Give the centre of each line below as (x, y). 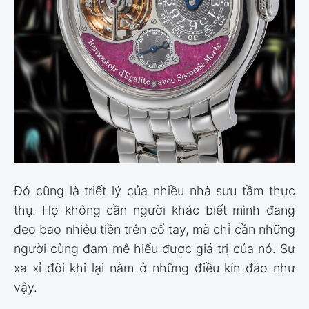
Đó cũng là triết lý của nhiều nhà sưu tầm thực (154, 191)
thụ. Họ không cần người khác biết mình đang (154, 210)
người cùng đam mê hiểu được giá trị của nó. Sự (154, 249)
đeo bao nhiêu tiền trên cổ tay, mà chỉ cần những (154, 230)
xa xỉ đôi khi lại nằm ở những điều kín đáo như (154, 268)
